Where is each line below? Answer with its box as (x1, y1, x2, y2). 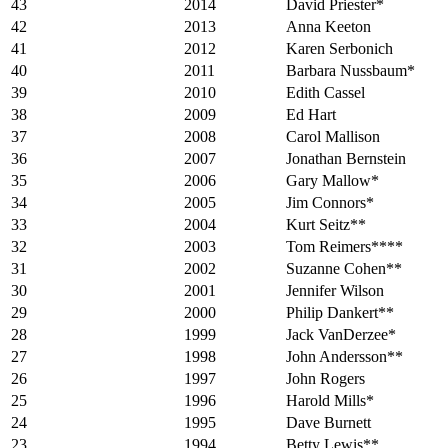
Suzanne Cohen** (286, 260, 402, 278)
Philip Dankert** (286, 304, 394, 322)
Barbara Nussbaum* (286, 62, 415, 80)
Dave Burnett (286, 414, 371, 432)
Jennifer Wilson (286, 282, 384, 300)
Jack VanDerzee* (286, 326, 396, 344)
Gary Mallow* (286, 172, 379, 190)
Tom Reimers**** (286, 238, 403, 256)
